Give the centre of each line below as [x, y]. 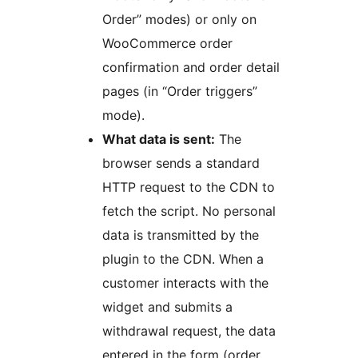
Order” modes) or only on [179, 19]
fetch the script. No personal [189, 211]
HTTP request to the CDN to [189, 187]
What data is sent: [159, 139]
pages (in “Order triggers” [180, 91]
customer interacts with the [185, 282]
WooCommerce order [167, 43]
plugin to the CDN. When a [183, 259]
